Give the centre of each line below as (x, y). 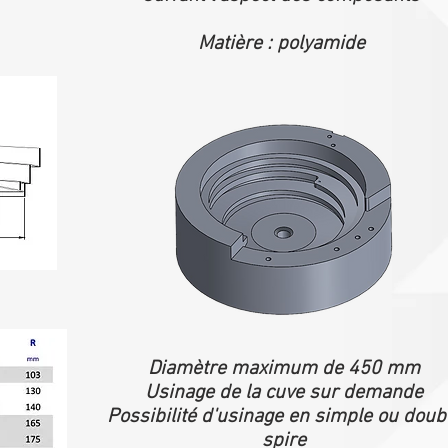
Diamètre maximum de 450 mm (283, 369)
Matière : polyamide (281, 44)
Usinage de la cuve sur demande (283, 393)
